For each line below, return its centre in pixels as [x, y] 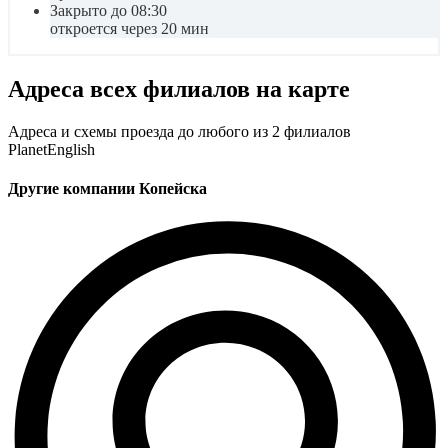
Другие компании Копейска [107, 189]
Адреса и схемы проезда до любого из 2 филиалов [179, 131]
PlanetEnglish [51, 149]
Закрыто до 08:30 [108, 11]
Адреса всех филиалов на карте [179, 89]
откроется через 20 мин [129, 29]
